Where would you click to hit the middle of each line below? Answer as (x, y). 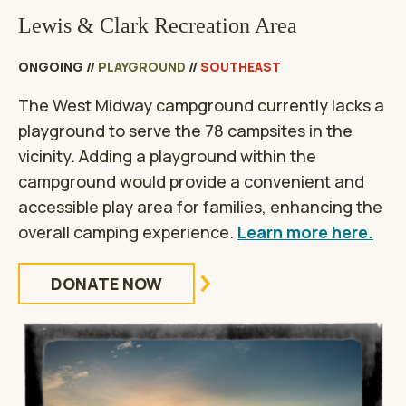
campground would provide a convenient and (191, 182)
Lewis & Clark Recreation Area (158, 26)
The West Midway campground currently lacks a (201, 106)
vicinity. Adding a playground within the (167, 156)
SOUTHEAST (241, 67)
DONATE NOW (106, 284)
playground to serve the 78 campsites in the (185, 131)
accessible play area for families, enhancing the (200, 207)
